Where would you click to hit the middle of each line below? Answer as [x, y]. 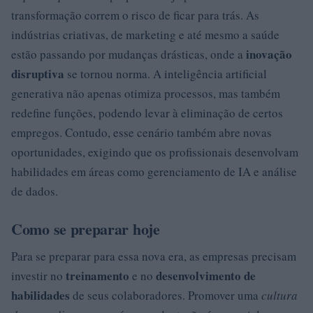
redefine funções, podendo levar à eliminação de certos [147, 112]
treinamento [97, 275]
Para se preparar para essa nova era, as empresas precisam [154, 256]
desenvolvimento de [206, 275]
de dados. [35, 191]
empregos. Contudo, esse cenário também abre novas [141, 132]
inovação [269, 54]
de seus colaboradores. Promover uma [166, 295]
